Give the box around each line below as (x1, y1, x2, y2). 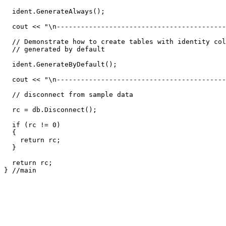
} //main (4, 166, 36, 174)
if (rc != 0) (4, 121, 61, 129)
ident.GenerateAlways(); (4, 8, 105, 15)
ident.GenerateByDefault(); (4, 61, 117, 68)
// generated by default (4, 45, 109, 53)
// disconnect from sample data (4, 91, 137, 98)
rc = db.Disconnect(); (4, 106, 97, 114)
